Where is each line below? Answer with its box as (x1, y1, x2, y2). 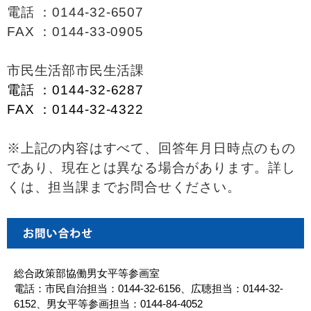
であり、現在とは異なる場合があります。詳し (7, 160, 296, 175)
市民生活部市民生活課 (7, 63, 144, 78)
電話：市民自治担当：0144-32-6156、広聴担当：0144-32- (14, 283, 283, 294)
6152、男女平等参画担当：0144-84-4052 (14, 298, 203, 310)
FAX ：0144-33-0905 (7, 24, 144, 39)
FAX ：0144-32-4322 (7, 102, 144, 117)
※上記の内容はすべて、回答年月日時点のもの (7, 141, 296, 155)
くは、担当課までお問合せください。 (7, 180, 241, 194)
